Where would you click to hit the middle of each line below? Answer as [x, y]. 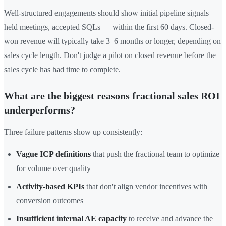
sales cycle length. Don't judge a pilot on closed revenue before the [110, 55]
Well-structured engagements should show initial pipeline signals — [111, 13]
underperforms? [40, 110]
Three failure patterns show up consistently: [73, 132]
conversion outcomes [50, 201]
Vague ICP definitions [53, 154]
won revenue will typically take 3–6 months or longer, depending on [112, 41]
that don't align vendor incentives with [146, 187]
